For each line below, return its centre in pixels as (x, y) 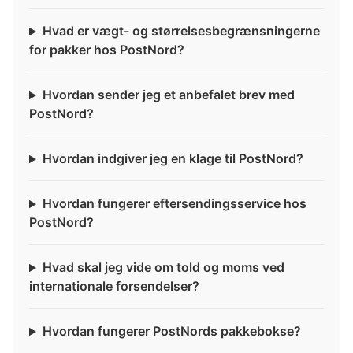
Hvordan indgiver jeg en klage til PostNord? (173, 159)
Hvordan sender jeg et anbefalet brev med (168, 95)
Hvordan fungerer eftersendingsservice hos (174, 204)
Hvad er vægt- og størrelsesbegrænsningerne (181, 31)
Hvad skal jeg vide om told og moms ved (163, 268)
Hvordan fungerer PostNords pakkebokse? (171, 331)
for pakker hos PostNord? (107, 50)
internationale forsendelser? (114, 286)
